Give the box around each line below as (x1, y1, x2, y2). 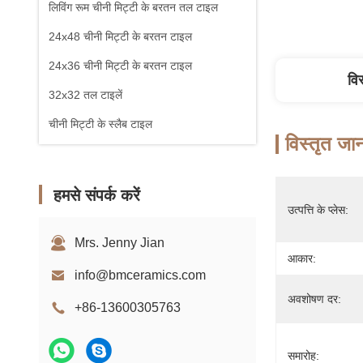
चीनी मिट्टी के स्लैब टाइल (49, 117, 152, 130)
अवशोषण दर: (288, 293, 341, 305)
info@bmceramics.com (75, 268, 206, 282)
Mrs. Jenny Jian (75, 236, 164, 250)
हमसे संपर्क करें (53, 186, 140, 204)
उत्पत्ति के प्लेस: (288, 203, 348, 216)
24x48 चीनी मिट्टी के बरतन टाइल (49, 30, 192, 43)
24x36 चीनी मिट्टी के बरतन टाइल (49, 59, 192, 72)
